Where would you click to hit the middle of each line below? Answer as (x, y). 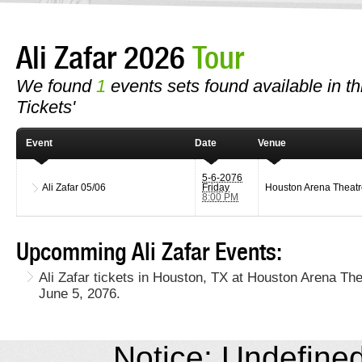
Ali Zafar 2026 (104, 58)
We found (56, 86)
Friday (216, 187)
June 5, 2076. (80, 294)
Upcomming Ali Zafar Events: (149, 252)
